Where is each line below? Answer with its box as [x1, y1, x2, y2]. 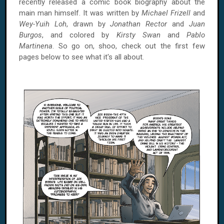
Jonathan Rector [110, 19, 167, 28]
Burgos [19, 30, 42, 39]
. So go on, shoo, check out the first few [52, 41, 205, 50]
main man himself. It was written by [19, 8, 141, 17]
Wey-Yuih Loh [19, 19, 66, 28]
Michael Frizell [141, 8, 190, 17]
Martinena [19, 41, 52, 50]
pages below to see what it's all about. [19, 52, 144, 61]
